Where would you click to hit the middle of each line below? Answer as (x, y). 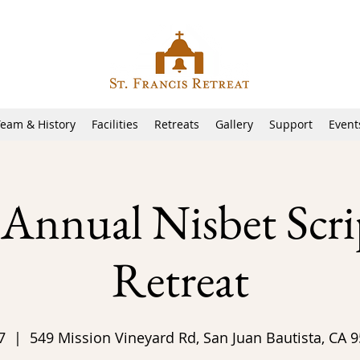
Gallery (234, 124)
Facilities (115, 124)
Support (290, 124)
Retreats (176, 124)
